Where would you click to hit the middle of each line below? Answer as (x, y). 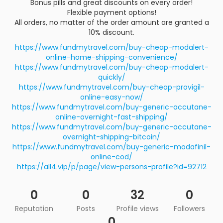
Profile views (137, 209)
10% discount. (111, 32)
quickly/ (111, 77)
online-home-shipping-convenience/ (111, 57)
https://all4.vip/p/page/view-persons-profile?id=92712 (111, 167)
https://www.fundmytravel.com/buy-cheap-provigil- (111, 87)
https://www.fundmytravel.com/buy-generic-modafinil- (111, 147)
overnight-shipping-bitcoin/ (111, 137)
